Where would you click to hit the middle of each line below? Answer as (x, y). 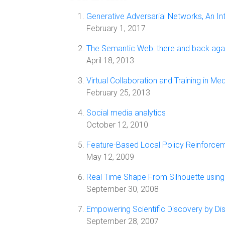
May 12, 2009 (110, 157)
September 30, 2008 (123, 189)
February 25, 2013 (118, 93)
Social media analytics (126, 113)
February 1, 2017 (116, 28)
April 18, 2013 (110, 61)
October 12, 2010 (117, 125)
